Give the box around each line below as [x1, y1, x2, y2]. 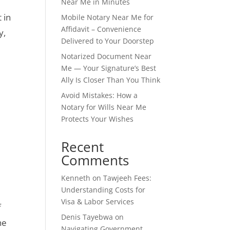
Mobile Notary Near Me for [61, 12, 154, 22]
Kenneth [61, 172, 91, 183]
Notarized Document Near [61, 51, 152, 61]
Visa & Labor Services [61, 196, 135, 206]
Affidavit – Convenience [61, 24, 142, 34]
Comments [61, 150, 129, 169]
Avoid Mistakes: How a [61, 90, 138, 100]
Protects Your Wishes [61, 113, 134, 124]
